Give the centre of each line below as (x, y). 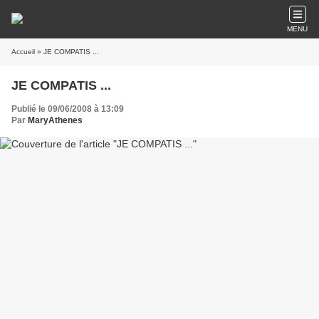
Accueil (23, 52)
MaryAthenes (55, 120)
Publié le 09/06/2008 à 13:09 (68, 109)
